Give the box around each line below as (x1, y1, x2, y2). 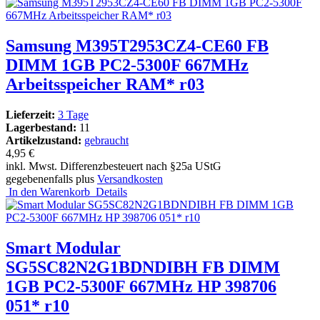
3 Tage (58, 109, 89, 121)
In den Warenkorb (6, 186, 90, 199)
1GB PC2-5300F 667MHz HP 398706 (6, 277, 276, 296)
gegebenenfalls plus (6, 173, 97, 186)
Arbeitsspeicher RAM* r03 (6, 75, 204, 94)
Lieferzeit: (6, 109, 55, 121)
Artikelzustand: (6, 134, 84, 147)
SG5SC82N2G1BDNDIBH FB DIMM (6, 258, 280, 277)
